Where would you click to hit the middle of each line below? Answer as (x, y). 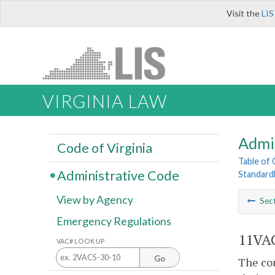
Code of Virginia (104, 148)
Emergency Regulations (114, 221)
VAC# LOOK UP (81, 241)
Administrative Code (118, 175)
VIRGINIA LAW (105, 102)
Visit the (244, 13)
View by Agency (95, 200)
